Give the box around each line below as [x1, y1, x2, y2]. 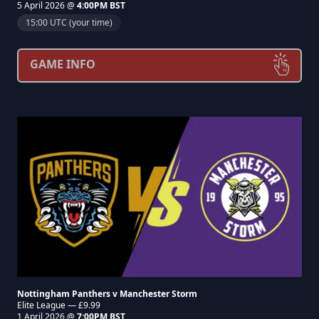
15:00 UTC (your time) [26, 16, 113, 28]
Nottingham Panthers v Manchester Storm [17, 288, 197, 300]
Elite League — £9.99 [17, 299, 100, 311]
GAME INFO [30, 56, 95, 72]
